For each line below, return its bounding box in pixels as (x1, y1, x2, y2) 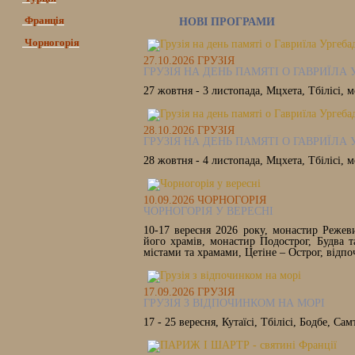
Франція (22, 14, 64, 26)
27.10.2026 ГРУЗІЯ (143, 55, 235, 67)
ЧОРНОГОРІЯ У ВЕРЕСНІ (143, 205, 273, 217)
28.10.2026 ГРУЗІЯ (143, 124, 235, 136)
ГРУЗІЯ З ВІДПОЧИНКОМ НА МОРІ (143, 297, 325, 309)
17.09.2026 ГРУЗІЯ (143, 286, 235, 298)
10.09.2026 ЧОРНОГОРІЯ (143, 194, 266, 206)
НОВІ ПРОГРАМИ (179, 16, 275, 28)
